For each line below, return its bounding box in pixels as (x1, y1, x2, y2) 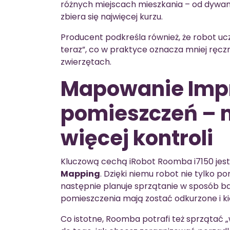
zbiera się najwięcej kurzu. (61, 10, 163, 23)
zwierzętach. (61, 55, 111, 68)
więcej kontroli (61, 123, 213, 152)
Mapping (61, 167, 100, 180)
